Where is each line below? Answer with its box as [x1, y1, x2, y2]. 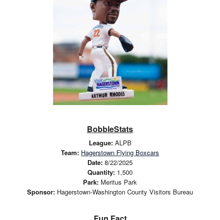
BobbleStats [87, 123, 133, 135]
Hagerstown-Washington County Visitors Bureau [55, 187, 193, 196]
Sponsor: [27, 187, 55, 196]
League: [88, 137, 113, 147]
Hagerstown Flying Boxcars [81, 147, 159, 157]
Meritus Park [99, 177, 137, 187]
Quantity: [87, 167, 115, 177]
